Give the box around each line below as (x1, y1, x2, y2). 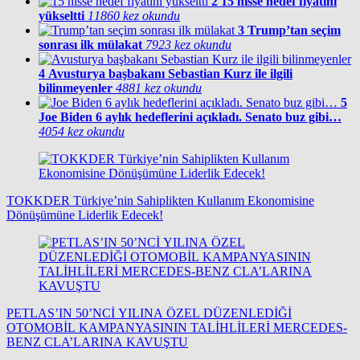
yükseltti (39, 9, 84, 23)
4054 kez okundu (39, 125, 125, 139)
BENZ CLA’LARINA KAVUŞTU (6, 335, 188, 350)
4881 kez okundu (116, 81, 202, 96)
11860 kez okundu (88, 9, 180, 23)
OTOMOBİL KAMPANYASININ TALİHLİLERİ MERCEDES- (6, 321, 347, 335)
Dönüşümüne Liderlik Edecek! (6, 208, 163, 223)
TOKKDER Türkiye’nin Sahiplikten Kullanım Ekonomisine (6, 194, 314, 208)
